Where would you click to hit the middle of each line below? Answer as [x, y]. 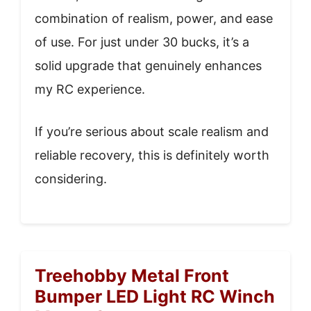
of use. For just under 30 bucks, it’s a [142, 42]
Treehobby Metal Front [132, 275]
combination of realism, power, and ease [154, 18]
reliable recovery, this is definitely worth [152, 155]
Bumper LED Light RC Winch [155, 296]
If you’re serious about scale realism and [152, 131]
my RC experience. [90, 89]
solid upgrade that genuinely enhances [148, 65]
